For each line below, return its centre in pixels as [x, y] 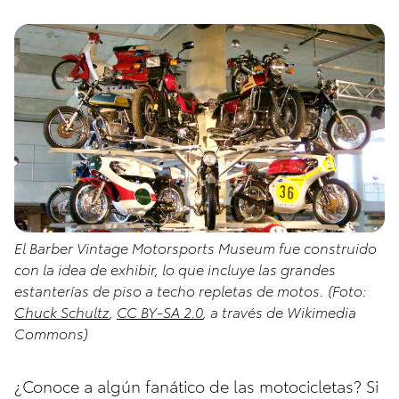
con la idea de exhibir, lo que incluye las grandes [175, 269]
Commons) [51, 333]
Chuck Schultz [62, 312]
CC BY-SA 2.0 [160, 312]
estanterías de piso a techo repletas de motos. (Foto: [191, 290]
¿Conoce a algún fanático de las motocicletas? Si [196, 386]
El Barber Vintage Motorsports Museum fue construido [195, 248]
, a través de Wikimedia [280, 312]
